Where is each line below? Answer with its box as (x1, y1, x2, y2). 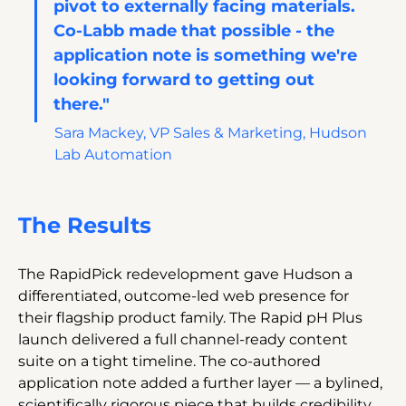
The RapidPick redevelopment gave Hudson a (18, 265, 356, 283)
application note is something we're (53, 44, 362, 65)
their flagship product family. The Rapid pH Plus (18, 308, 366, 326)
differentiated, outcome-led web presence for (18, 286, 353, 304)
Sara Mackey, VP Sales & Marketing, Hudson (54, 123, 371, 141)
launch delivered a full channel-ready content (18, 330, 352, 348)
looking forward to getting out (53, 69, 319, 90)
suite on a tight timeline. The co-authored (18, 352, 324, 370)
